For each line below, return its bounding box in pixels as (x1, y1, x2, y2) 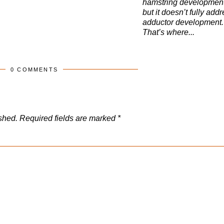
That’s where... (142, 27, 194, 36)
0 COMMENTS (10, 66, 58, 73)
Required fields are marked (19, 114, 117, 123)
